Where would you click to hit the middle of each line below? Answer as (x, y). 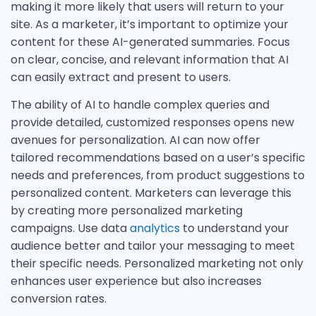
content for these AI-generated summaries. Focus (150, 42)
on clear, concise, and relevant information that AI (150, 59)
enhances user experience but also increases (136, 281)
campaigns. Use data (70, 229)
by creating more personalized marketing (127, 211)
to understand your (235, 229)
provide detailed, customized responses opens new (152, 123)
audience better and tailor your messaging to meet (153, 246)
